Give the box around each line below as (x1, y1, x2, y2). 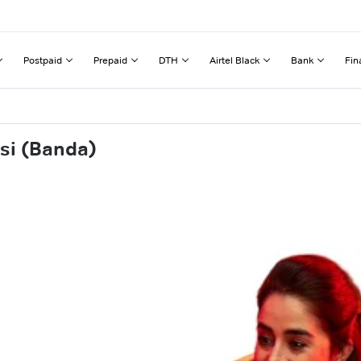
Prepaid (93, 53, 127, 66)
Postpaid (23, 53, 62, 66)
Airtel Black (210, 53, 259, 66)
